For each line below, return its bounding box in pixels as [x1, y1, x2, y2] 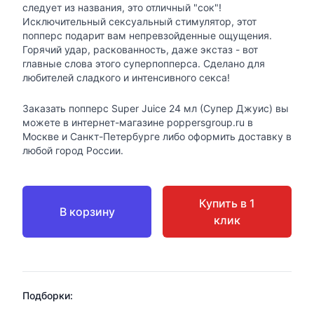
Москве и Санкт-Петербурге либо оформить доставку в [22, 130, 292, 143]
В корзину [59, 205, 115, 219]
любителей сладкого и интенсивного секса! [22, 71, 230, 84]
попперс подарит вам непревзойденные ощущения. [22, 29, 272, 42]
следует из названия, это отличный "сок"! [22, 1, 221, 14]
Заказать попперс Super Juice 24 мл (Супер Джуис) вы [22, 102, 289, 115]
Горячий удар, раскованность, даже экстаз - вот [22, 43, 258, 56]
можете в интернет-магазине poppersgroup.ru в [22, 116, 253, 129]
